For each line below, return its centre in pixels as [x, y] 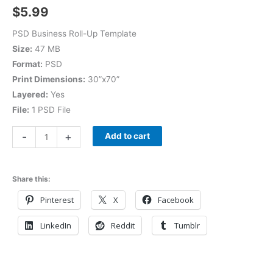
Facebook [176, 200]
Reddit [123, 225]
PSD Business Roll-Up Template [74, 34]
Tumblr [187, 225]
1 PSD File [50, 110]
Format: [27, 64]
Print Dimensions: [49, 80]
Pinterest [57, 200]
